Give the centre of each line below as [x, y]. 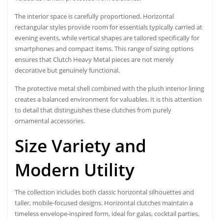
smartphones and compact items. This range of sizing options [104, 48]
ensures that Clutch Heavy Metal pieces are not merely [94, 59]
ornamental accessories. [50, 121]
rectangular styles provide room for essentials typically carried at [109, 27]
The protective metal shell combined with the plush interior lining [110, 88]
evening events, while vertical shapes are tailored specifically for [107, 38]
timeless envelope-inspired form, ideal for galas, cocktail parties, [107, 213]
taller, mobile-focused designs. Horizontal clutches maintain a [104, 203]
